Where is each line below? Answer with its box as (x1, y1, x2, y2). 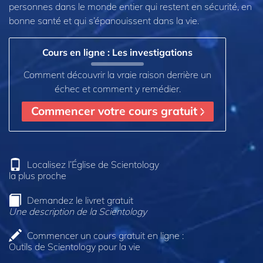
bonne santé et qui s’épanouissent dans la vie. (9, 14, 199, 26)
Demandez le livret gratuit (27, 194, 133, 206)
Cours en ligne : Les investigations (42, 46, 193, 58)
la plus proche (9, 169, 66, 181)
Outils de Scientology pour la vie (9, 241, 140, 253)
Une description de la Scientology (9, 205, 147, 217)
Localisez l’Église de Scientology (27, 158, 159, 170)
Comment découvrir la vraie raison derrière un (23, 68, 211, 80)
